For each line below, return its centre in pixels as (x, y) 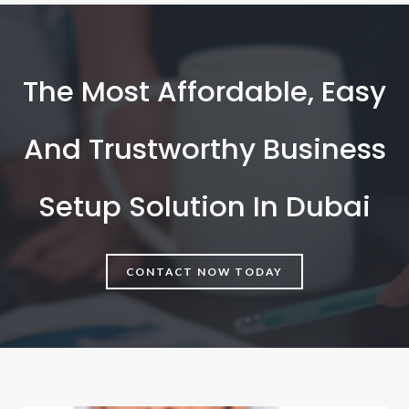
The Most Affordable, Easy (204, 92)
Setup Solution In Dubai (204, 207)
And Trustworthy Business (204, 149)
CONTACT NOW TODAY (204, 272)
